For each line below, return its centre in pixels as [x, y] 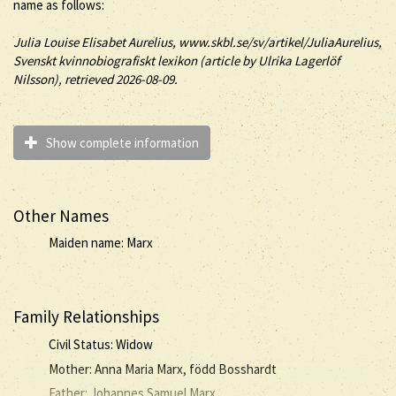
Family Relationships [86, 316]
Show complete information [120, 143]
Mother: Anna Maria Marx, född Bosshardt [163, 369]
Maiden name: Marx [101, 243]
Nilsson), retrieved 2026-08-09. [95, 79]
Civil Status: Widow [101, 344]
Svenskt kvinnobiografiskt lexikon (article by [136, 61]
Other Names [61, 215]
